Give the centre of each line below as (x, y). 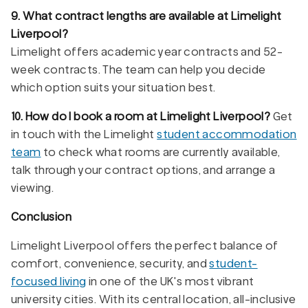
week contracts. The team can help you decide (139, 69)
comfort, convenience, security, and (110, 263)
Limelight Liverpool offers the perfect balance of (145, 245)
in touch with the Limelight (84, 134)
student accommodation (227, 134)
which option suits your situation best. (113, 87)
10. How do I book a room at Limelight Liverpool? (141, 116)
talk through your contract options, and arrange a (143, 170)
